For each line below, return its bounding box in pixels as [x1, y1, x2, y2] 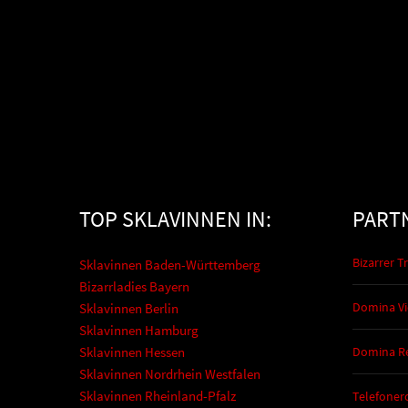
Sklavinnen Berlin [79, 300, 178, 318]
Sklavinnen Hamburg [79, 321, 199, 340]
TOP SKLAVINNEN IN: [79, 205, 271, 234]
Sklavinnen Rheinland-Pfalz [79, 387, 236, 405]
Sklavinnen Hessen [79, 343, 185, 362]
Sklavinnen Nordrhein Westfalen [79, 365, 260, 383]
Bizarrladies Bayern [79, 278, 189, 296]
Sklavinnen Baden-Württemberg [79, 256, 260, 274]
